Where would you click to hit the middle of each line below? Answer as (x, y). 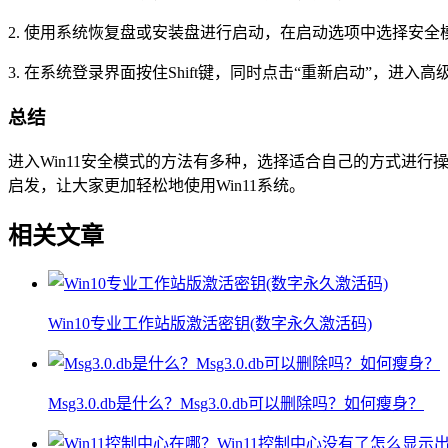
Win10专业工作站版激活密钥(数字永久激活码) (210, 324)
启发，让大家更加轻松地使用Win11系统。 (156, 185)
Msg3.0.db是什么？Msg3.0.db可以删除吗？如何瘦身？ (236, 404)
